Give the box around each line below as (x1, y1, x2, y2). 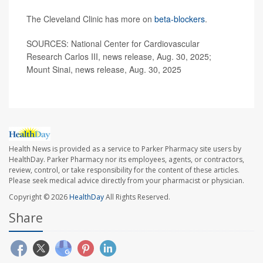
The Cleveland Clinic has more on (26, 13, 154, 25)
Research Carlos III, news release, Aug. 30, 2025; (26, 50, 211, 63)
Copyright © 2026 (9, 191, 69, 202)
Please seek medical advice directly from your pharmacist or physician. (9, 175, 244, 186)
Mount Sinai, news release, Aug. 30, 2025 (26, 63, 181, 76)
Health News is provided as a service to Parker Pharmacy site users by (9, 143, 241, 154)
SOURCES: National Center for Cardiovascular (26, 38, 200, 50)
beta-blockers (154, 13, 205, 25)
